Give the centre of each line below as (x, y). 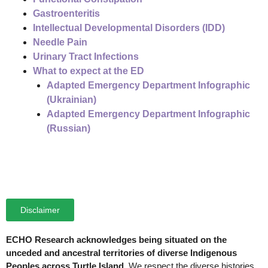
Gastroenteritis (66, 13)
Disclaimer (40, 210)
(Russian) (68, 128)
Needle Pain (60, 42)
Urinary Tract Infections (86, 56)
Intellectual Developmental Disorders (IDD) (129, 28)
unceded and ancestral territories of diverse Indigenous (121, 253)
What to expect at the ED (89, 71)
